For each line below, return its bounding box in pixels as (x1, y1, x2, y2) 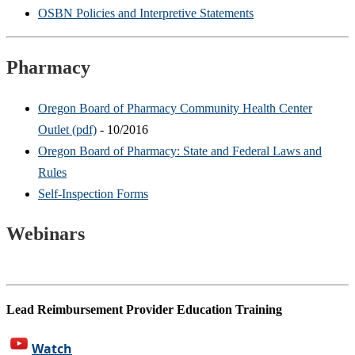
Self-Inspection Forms (38, 186, 148, 200)
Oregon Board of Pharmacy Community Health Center (38, 101, 312, 115)
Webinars (6, 223, 85, 244)
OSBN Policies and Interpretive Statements (38, 6, 254, 20)
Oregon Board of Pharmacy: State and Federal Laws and (38, 143, 322, 158)
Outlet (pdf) (38, 122, 97, 136)
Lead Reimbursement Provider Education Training (6, 302, 282, 316)
